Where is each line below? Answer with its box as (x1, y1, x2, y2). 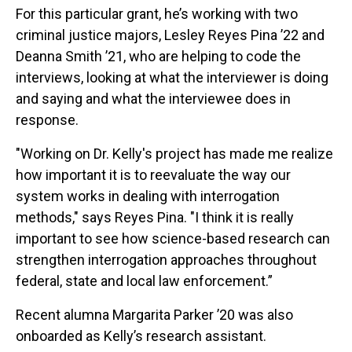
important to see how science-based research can (16, 230, 330, 247)
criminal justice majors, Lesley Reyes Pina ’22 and (16, 27, 324, 44)
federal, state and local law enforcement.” (16, 273, 273, 290)
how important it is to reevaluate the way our (16, 167, 291, 184)
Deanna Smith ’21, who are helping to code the (16, 48, 301, 65)
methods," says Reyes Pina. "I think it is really (16, 209, 294, 226)
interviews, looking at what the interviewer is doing (16, 69, 328, 86)
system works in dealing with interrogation (16, 188, 280, 205)
